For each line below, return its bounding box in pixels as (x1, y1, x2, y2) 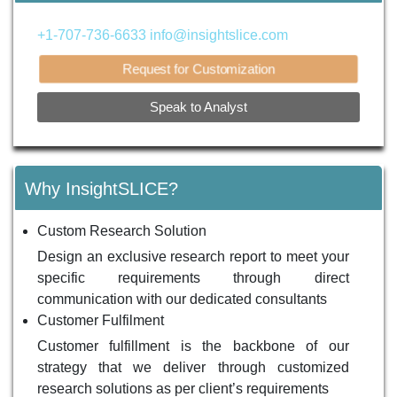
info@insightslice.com (149, 27, 288, 43)
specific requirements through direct (36, 270, 349, 286)
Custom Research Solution (36, 223, 206, 239)
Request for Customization (121, 61, 276, 76)
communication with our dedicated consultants (36, 292, 327, 307)
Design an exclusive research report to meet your (36, 249, 349, 265)
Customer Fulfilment (36, 313, 164, 329)
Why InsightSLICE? (25, 178, 178, 198)
